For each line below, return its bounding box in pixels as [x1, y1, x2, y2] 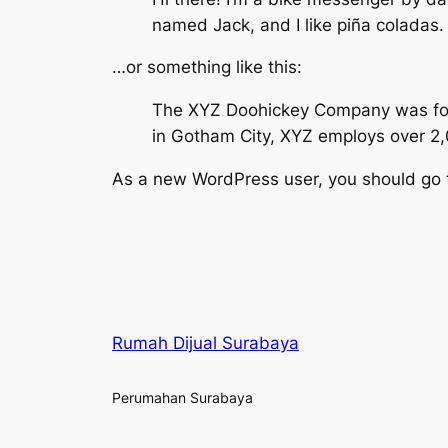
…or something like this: [112, 57, 302, 78]
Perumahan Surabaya [112, 388, 253, 406]
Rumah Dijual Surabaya [112, 332, 299, 353]
